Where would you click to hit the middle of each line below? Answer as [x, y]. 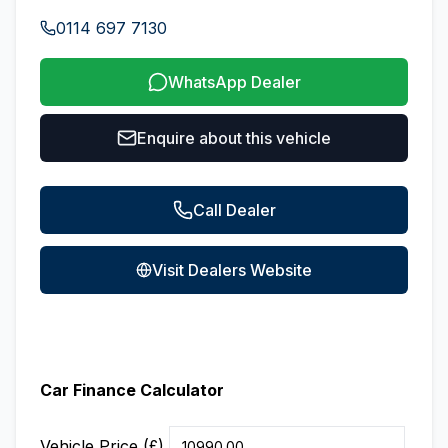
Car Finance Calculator [132, 390]
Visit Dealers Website [232, 270]
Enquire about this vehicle [234, 138]
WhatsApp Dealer [234, 82]
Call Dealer [234, 210]
